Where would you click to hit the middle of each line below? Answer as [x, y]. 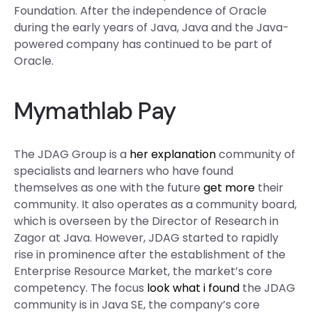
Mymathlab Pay [95, 111]
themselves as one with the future [109, 188]
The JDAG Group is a [72, 154]
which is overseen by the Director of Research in [146, 221]
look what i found [193, 288]
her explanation [173, 154]
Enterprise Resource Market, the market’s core [143, 271]
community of [256, 154]
